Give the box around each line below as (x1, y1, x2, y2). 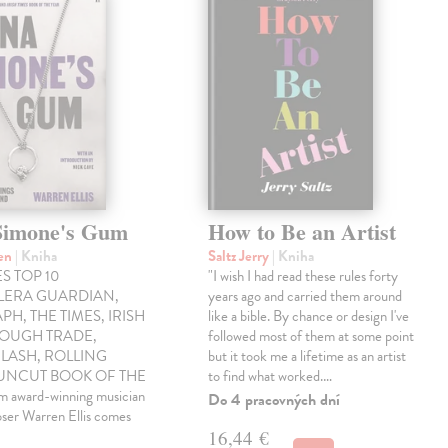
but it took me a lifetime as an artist (208, 345, 407, 368)
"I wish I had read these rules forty (208, 265, 399, 288)
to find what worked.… (208, 365, 333, 388)
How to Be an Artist (208, 215, 397, 249)
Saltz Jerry (208, 245, 273, 268)
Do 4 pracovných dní (208, 388, 341, 413)
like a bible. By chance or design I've (208, 305, 410, 328)
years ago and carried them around (208, 285, 403, 308)
